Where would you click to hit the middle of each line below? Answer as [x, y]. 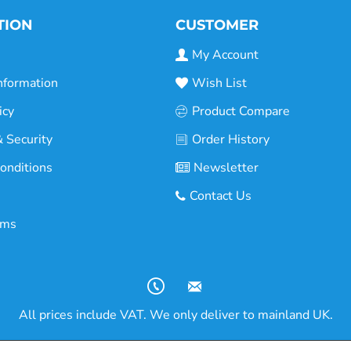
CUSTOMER [217, 25]
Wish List [219, 83]
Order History [231, 140]
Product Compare [241, 112]
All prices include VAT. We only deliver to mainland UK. [175, 315]
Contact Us [221, 196]
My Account [225, 55]
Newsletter [226, 168]
